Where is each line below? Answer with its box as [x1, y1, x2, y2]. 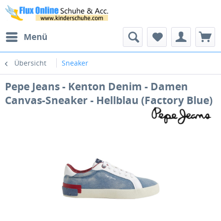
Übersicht [14, 58, 46, 68]
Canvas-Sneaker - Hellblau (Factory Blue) [5, 93, 213, 107]
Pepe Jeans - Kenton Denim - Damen [5, 79, 188, 93]
